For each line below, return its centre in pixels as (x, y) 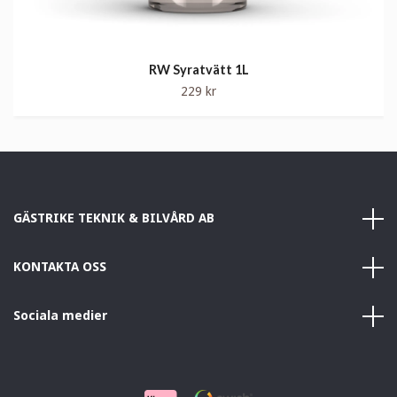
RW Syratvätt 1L (198, 70)
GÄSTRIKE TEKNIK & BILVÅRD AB (114, 218)
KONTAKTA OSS (60, 267)
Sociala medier (61, 316)
